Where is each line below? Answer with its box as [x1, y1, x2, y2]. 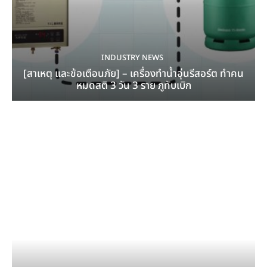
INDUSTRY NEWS [101, 51, 163, 64]
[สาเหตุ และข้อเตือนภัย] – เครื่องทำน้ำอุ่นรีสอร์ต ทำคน [23, 66, 244, 82]
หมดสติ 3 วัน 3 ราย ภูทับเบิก [76, 77, 191, 94]
